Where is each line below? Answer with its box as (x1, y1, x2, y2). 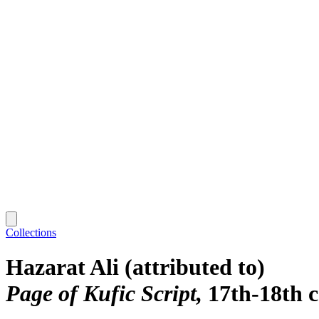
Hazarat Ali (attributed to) (6, 254, 265, 281)
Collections (6, 226, 56, 239)
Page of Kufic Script (6, 281, 197, 307)
